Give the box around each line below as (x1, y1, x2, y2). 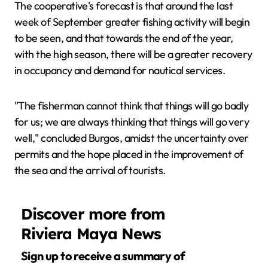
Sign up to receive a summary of (21, 248, 28, 264)
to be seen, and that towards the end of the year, (14, 31, 233, 45)
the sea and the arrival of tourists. (14, 163, 166, 177)
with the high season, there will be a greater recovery (14, 47, 252, 61)
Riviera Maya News (21, 224, 162, 243)
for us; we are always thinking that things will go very (14, 115, 249, 129)
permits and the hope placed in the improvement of (14, 147, 243, 161)
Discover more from (21, 204, 166, 223)
